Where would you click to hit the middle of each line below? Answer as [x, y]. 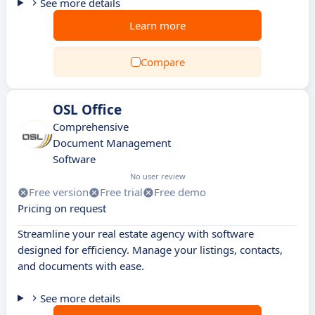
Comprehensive [91, 127]
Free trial [121, 192]
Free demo [180, 192]
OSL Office [87, 110]
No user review [158, 176]
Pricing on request [62, 208]
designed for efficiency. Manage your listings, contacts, [150, 250]
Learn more [157, 25]
